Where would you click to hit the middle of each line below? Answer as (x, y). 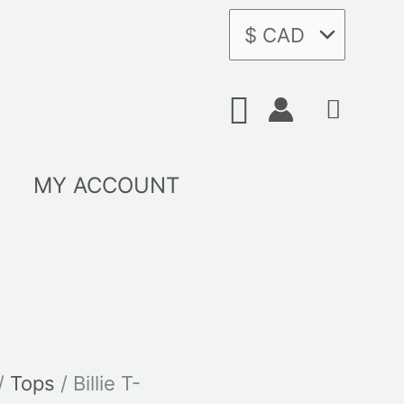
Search (287, 106)
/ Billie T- (97, 384)
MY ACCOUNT (106, 185)
